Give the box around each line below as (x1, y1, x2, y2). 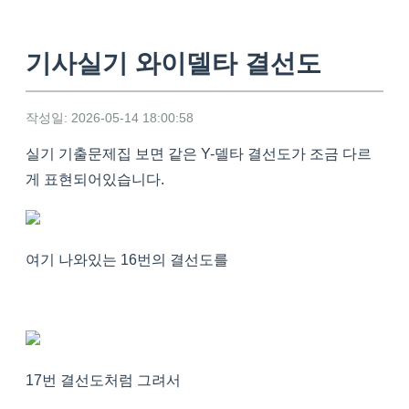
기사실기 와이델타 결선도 (26, 49, 321, 79)
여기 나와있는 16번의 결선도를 (26, 252, 228, 268)
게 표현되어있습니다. (26, 172, 164, 188)
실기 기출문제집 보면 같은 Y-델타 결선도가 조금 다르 (26, 146, 372, 163)
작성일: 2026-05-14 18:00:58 (26, 110, 194, 126)
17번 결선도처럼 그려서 (26, 372, 181, 389)
